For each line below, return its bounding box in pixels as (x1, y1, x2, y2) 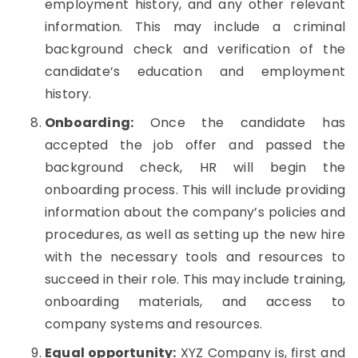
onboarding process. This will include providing (45, 181, 345, 199)
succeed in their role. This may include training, (45, 270, 345, 288)
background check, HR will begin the (45, 158, 345, 177)
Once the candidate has (133, 113, 345, 132)
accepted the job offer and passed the (45, 136, 345, 154)
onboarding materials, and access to (45, 292, 345, 311)
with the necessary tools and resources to (45, 248, 345, 266)
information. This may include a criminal (45, 18, 345, 36)
